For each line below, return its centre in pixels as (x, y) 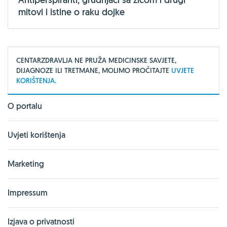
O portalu (25, 106)
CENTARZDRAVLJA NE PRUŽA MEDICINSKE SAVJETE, (96, 60)
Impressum (28, 193)
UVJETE (183, 70)
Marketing (26, 164)
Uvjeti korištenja (36, 135)
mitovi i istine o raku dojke (71, 12)
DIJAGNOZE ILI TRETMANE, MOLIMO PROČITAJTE (94, 70)
